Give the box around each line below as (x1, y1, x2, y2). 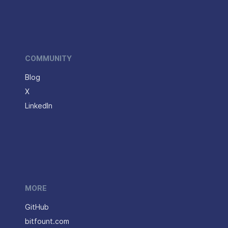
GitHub (25, 203, 49, 211)
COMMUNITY (25, 54, 72, 63)
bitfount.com (25, 217, 69, 225)
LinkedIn (25, 102, 52, 110)
